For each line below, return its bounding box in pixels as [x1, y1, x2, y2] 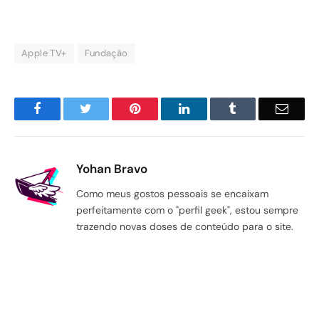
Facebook [40, 101, 90, 115]
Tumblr [236, 101, 274, 115]
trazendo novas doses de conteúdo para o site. [76, 219, 293, 233]
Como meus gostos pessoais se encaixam [76, 187, 268, 200]
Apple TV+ [21, 46, 67, 59]
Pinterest [140, 101, 185, 115]
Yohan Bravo [76, 160, 147, 177]
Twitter [91, 101, 129, 115]
